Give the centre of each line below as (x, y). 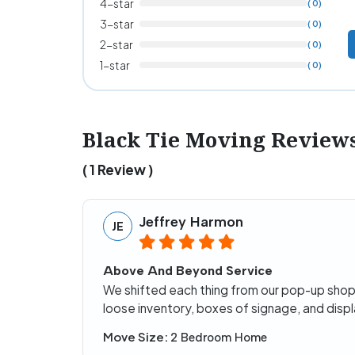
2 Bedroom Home (219, 338)
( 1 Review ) (118, 169)
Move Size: (137, 337)
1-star (115, 65)
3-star (117, 23)
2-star (116, 44)
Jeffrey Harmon (191, 221)
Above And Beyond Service (188, 270)
